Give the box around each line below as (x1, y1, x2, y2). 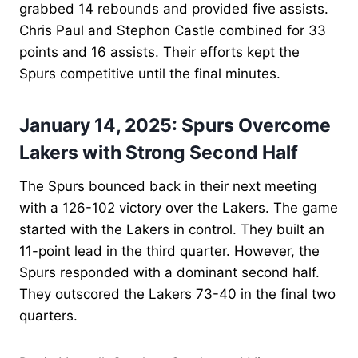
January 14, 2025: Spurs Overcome (19, 114, 331, 137)
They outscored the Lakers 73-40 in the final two (19, 285, 336, 302)
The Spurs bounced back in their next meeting (19, 177, 316, 194)
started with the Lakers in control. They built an (19, 221, 324, 237)
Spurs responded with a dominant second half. (19, 264, 320, 280)
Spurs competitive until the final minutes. (19, 65, 280, 82)
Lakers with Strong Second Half (19, 141, 298, 165)
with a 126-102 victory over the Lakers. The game (19, 199, 338, 216)
